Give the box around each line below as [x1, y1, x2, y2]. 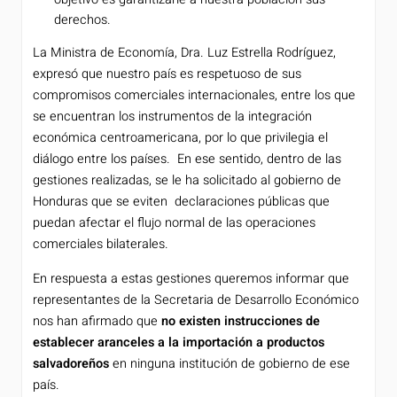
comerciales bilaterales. [33, 235, 168, 254]
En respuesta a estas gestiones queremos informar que [33, 269, 349, 288]
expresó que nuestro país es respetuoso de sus [33, 65, 301, 84]
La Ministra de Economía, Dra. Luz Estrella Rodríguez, [33, 43, 336, 63]
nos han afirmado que [33, 311, 161, 331]
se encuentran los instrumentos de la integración [33, 107, 312, 127]
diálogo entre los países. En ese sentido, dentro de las [33, 150, 341, 169]
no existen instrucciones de [161, 311, 320, 331]
